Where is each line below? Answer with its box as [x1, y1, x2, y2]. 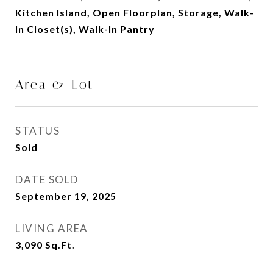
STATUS [15, 124, 60, 138]
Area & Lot [15, 77, 94, 93]
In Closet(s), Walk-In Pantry [15, 23, 155, 35]
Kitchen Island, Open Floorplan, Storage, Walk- [15, 7, 254, 19]
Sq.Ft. [45, 239, 75, 251]
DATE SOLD [15, 173, 79, 186]
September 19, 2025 [15, 190, 116, 202]
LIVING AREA [15, 222, 88, 235]
